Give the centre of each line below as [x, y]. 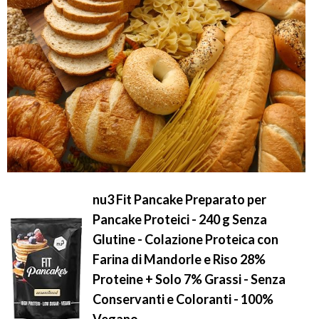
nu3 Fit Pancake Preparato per [179, 200]
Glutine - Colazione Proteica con [185, 240]
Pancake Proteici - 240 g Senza [180, 220]
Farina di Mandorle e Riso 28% [179, 260]
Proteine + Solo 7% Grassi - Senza [189, 279]
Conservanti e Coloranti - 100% [183, 299]
